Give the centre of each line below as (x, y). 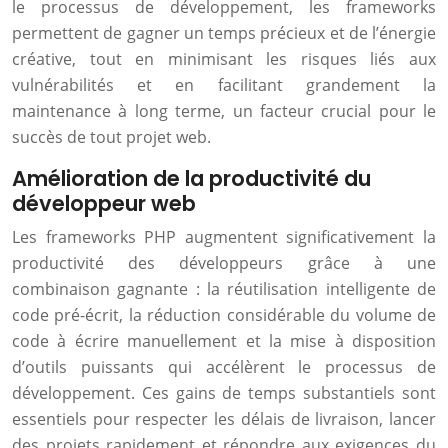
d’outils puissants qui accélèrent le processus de (224, 367)
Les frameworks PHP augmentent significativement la (224, 237)
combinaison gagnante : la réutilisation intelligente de (224, 289)
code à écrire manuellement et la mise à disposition (224, 341)
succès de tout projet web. (111, 137)
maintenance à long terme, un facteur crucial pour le (224, 111)
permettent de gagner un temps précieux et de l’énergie (224, 33)
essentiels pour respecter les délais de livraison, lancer (224, 419)
